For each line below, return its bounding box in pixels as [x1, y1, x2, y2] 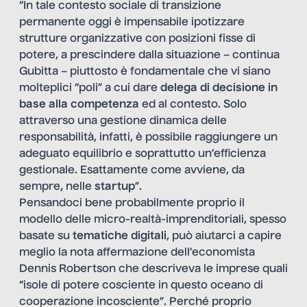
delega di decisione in [160, 83, 278, 95]
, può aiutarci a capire [167, 231, 282, 243]
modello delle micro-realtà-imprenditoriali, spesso [19, 214, 286, 226]
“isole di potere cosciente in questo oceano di [19, 280, 263, 292]
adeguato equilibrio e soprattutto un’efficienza [19, 149, 266, 160]
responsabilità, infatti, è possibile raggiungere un [19, 132, 278, 144]
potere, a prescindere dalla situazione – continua [19, 50, 280, 62]
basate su [19, 231, 73, 243]
